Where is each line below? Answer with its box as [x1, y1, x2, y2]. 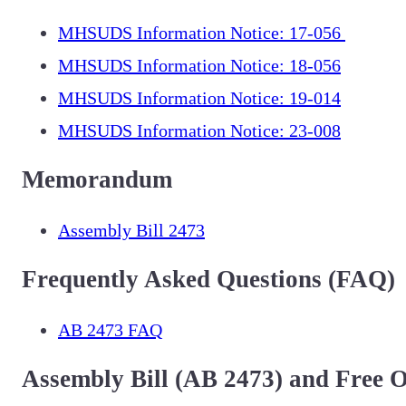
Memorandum [22, 166, 172, 194]
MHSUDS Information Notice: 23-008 [58, 121, 341, 141]
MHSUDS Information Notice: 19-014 [58, 88, 341, 109]
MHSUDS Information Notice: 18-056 [58, 55, 341, 76]
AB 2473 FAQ [58, 319, 162, 340]
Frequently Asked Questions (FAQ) [22, 266, 395, 294]
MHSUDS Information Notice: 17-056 [58, 23, 345, 43]
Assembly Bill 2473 [58, 219, 205, 240]
